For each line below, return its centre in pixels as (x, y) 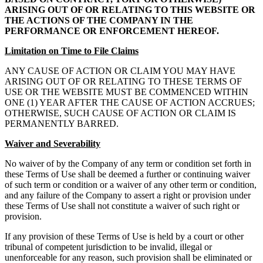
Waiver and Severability (53, 144)
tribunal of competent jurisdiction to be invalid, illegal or (108, 247)
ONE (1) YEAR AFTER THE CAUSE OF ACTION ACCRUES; (130, 103)
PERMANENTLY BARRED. (62, 124)
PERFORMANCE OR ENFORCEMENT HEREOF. (112, 31)
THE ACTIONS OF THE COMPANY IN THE (99, 21)
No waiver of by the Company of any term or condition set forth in (128, 164)
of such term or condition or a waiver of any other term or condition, (131, 185)
